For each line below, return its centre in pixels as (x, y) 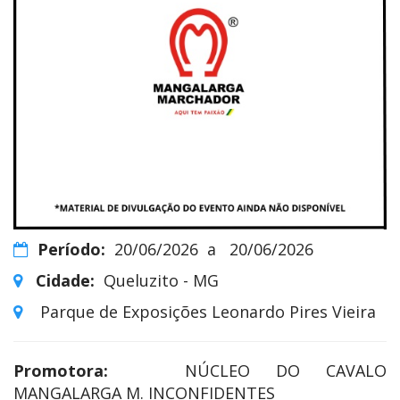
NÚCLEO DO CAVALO (286, 370)
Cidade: (65, 280)
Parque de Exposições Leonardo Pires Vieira (208, 311)
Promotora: (61, 370)
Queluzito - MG (161, 280)
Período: (71, 249)
